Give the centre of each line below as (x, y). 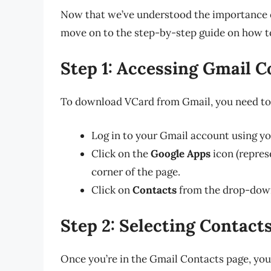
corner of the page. (136, 171)
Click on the (121, 153)
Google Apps (181, 153)
